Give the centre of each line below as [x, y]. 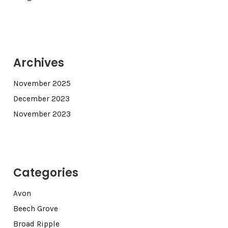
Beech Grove [35, 209]
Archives [38, 63]
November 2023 [42, 114]
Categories [46, 173]
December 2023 [41, 99]
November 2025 [42, 84]
